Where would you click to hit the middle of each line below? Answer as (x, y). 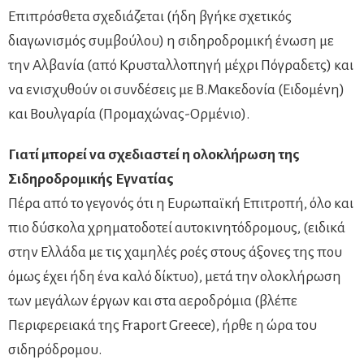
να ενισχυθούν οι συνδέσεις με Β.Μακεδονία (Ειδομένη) (176, 89)
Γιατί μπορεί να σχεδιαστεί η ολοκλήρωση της (154, 154)
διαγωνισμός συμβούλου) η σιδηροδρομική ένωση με (171, 41)
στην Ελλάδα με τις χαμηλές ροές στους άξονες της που (175, 252)
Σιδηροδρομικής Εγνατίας (91, 179)
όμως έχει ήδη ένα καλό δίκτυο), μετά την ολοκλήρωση (175, 276)
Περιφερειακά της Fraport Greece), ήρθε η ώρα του (162, 325)
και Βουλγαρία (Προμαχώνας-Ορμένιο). (129, 114)
